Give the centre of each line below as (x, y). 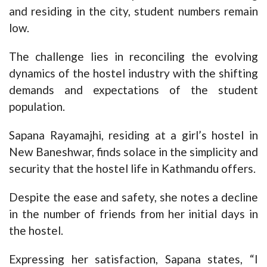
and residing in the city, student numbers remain (133, 11)
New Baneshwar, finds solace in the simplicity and (133, 152)
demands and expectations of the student (133, 90)
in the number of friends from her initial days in (133, 214)
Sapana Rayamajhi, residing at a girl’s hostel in (133, 135)
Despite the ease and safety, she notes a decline (133, 197)
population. (37, 107)
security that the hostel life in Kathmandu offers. (132, 169)
